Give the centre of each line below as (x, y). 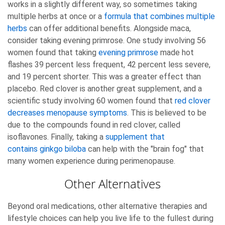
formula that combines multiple (159, 16)
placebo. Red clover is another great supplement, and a (105, 88)
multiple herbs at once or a (56, 16)
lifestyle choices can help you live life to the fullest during (110, 218)
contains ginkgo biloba (47, 149)
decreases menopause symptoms (67, 113)
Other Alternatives (113, 184)
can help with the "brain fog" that (145, 149)
